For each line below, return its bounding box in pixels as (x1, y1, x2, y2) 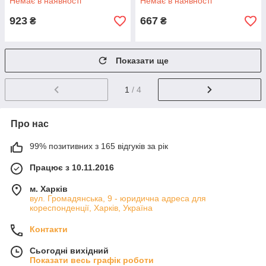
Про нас (11, 118, 49, 129)
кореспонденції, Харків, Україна (30, 202, 153, 213)
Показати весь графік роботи (30, 255, 154, 265)
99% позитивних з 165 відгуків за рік (30, 141, 168, 151)
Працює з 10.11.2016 (30, 162, 114, 172)
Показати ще (116, 56, 169, 65)
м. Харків (30, 183, 68, 194)
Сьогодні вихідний (30, 245, 109, 255)
